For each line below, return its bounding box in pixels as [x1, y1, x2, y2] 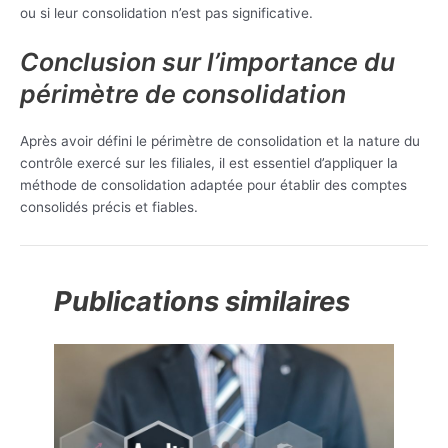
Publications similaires [54, 284, 351, 319]
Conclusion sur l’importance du [20, 46, 395, 77]
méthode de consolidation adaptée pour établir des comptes [20, 176, 407, 193]
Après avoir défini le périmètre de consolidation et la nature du [20, 132, 420, 149]
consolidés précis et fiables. [20, 198, 198, 215]
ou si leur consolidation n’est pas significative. [20, 5, 313, 22]
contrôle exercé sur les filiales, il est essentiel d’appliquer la [20, 154, 398, 171]
